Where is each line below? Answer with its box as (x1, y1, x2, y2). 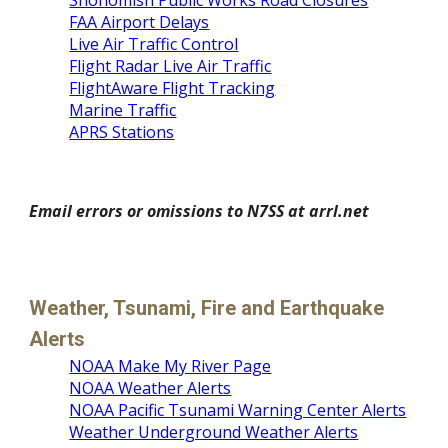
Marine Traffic (69, 99, 177, 121)
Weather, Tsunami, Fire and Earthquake (29, 296, 385, 320)
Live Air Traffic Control (69, 33, 239, 55)
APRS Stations (69, 121, 175, 143)
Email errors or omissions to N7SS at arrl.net (29, 200, 370, 222)
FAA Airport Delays (69, 11, 210, 33)
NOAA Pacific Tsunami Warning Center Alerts (69, 399, 407, 421)
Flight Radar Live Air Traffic (69, 55, 272, 77)
